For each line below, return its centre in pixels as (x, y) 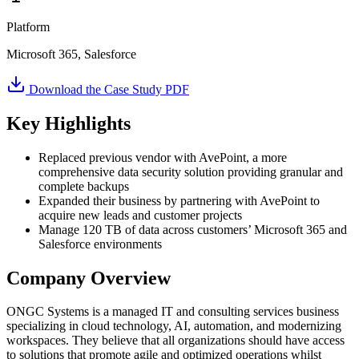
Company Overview (89, 278)
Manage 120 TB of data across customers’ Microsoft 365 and (193, 229)
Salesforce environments (100, 244)
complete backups (84, 186)
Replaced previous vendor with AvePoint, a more (163, 157)
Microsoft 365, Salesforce (71, 54)
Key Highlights (69, 123)
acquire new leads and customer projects (140, 215)
